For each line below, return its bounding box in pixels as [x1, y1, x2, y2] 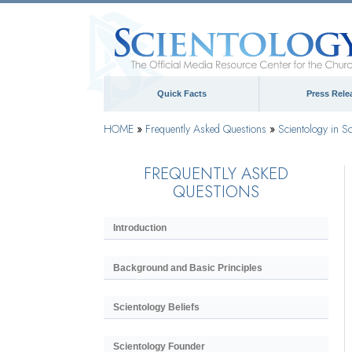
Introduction [113, 222, 167, 234]
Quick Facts [156, 89, 207, 98]
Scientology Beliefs [113, 301, 200, 313]
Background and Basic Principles [113, 262, 262, 273]
